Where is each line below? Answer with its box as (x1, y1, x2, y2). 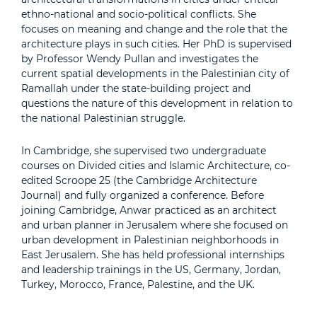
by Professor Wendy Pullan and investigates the (21, 52, 258, 65)
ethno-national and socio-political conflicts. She (21, 7, 256, 21)
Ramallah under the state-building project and (21, 81, 250, 95)
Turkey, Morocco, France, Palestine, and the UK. (21, 277, 255, 291)
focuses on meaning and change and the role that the (21, 22, 287, 35)
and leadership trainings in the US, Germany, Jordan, (21, 263, 281, 276)
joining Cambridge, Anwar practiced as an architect (21, 203, 277, 217)
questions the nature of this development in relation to (21, 96, 293, 110)
